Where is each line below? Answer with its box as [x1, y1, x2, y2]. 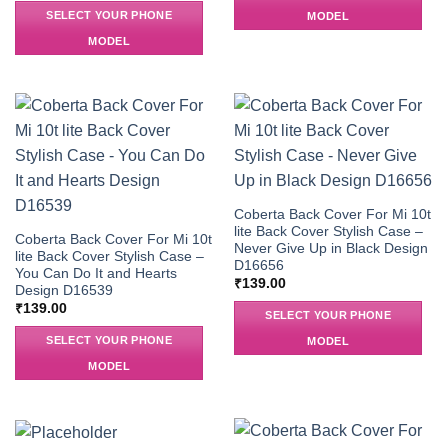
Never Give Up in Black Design [233, 240, 428, 256]
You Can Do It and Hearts [14, 265, 177, 281]
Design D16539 [14, 282, 113, 298]
